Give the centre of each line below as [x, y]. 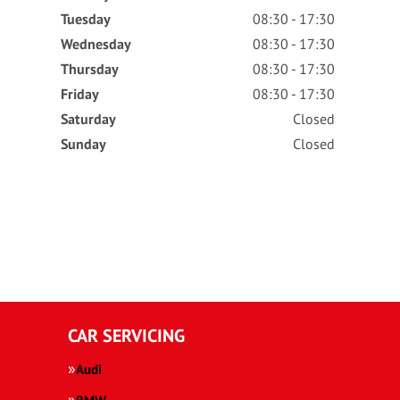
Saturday [88, 119]
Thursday [89, 69]
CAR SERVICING [126, 336]
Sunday [83, 144]
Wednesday [96, 44]
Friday [79, 94]
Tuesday [85, 19]
